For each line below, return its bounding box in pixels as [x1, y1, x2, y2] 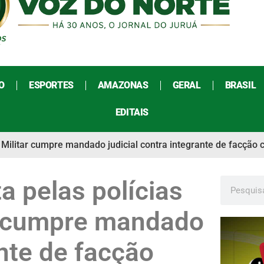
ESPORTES [28, 80, 74, 91]
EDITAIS [115, 107, 149, 118]
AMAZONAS [97, 80, 148, 91]
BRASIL [225, 80, 256, 91]
